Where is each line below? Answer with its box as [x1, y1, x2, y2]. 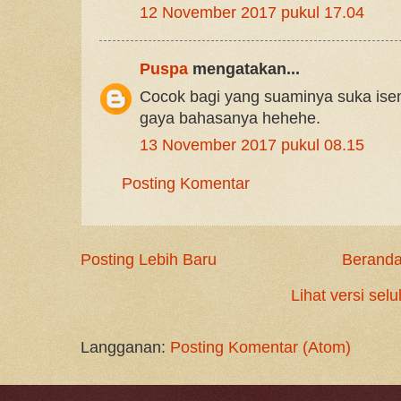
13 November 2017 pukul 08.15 [140, 136, 364, 155]
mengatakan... [188, 60, 300, 79]
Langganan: [81, 337, 170, 356]
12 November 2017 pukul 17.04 [140, 3, 364, 21]
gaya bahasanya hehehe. [140, 108, 320, 127]
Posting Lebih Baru [81, 250, 217, 269]
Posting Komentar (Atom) [170, 337, 351, 356]
